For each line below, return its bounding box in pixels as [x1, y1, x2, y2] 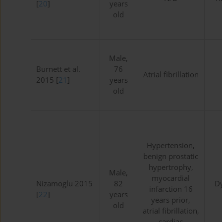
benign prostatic [143, 151, 198, 162]
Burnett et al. [36, 64, 80, 75]
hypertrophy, [148, 162, 193, 173]
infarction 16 [149, 184, 193, 195]
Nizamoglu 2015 [36, 178, 93, 189]
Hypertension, [147, 140, 195, 151]
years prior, [151, 195, 190, 206]
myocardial [152, 173, 190, 184]
